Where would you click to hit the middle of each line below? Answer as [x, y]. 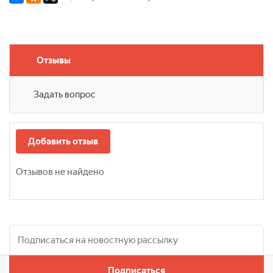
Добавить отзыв [63, 142]
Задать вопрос [65, 95]
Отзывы [54, 61]
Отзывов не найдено [60, 172]
